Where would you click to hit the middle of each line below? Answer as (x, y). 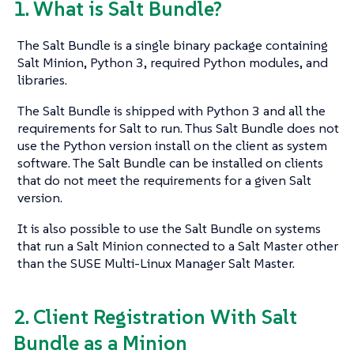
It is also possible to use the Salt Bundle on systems (169, 229)
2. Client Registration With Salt (155, 317)
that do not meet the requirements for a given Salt (164, 181)
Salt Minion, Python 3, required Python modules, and (173, 63)
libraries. (42, 80)
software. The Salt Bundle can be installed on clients (170, 163)
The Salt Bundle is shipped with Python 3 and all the (171, 111)
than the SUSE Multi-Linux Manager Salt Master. (156, 264)
